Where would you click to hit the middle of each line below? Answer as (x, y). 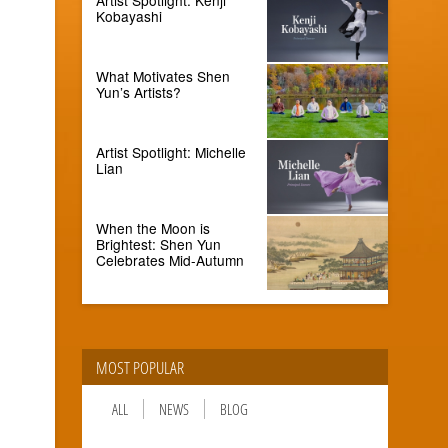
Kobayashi (129, 15)
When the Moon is (153, 227)
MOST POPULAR (139, 367)
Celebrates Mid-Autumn (170, 259)
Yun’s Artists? (139, 91)
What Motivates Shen (163, 75)
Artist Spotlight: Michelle (171, 151)
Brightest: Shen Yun (159, 243)
